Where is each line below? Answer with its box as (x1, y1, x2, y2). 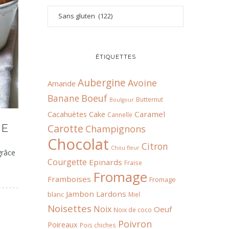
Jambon (66, 189, 94, 199)
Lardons (96, 189, 126, 199)
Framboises (48, 174, 91, 184)
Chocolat (48, 134, 109, 154)
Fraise (124, 158, 142, 167)
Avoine (128, 77, 157, 89)
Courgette (48, 156, 87, 168)
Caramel (134, 109, 165, 119)
